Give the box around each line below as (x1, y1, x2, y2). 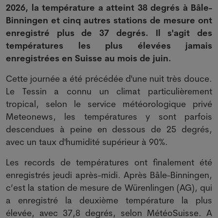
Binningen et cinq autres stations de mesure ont (6, 15, 212, 26)
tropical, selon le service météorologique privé (6, 98, 212, 109)
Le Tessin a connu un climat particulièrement (6, 86, 212, 97)
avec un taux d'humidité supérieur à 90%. (6, 136, 168, 147)
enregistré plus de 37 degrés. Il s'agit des (6, 27, 212, 38)
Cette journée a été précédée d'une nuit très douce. (6, 73, 212, 84)
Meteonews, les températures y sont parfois (6, 111, 212, 122)
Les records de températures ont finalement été (6, 157, 212, 168)
